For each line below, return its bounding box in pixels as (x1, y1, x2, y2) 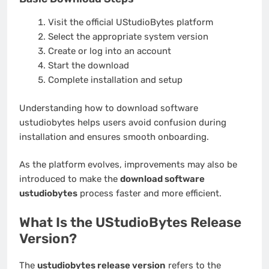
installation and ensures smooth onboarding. (19, 131, 209, 142)
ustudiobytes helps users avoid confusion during (19, 116, 226, 128)
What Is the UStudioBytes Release (19, 214, 241, 231)
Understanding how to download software (19, 102, 198, 113)
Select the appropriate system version (47, 31, 208, 43)
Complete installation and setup (47, 74, 183, 86)
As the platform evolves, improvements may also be (19, 159, 237, 171)
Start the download (47, 60, 129, 71)
